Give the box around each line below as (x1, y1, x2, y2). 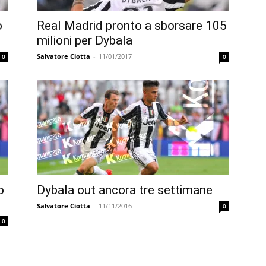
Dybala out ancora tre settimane (37, 183, 213, 198)
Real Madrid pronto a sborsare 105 (37, 18, 227, 33)
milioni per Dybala (37, 33, 132, 48)
